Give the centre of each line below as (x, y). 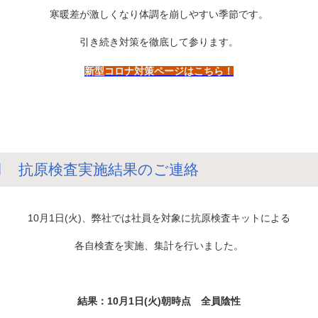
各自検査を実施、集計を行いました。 (159, 245)
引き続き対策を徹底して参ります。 (159, 42)
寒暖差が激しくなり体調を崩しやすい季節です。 (159, 14)
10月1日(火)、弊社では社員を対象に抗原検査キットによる (159, 218)
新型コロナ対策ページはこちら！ (159, 71)
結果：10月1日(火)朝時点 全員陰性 (159, 301)
